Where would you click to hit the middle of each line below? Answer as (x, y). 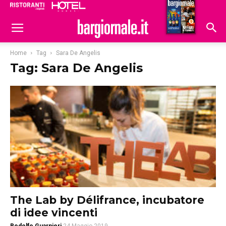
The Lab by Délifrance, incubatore (107, 200)
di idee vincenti (54, 213)
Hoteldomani (177, 9)
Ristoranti (130, 8)
